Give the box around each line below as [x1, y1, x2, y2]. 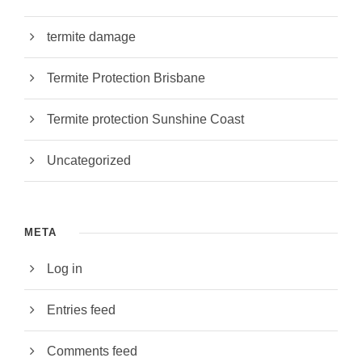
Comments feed [47, 344, 137, 359]
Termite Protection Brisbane [47, 71, 205, 86]
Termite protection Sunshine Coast [47, 112, 244, 127]
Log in [47, 262, 82, 276]
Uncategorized [47, 154, 131, 168]
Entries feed [47, 303, 116, 318]
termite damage [47, 30, 136, 44]
